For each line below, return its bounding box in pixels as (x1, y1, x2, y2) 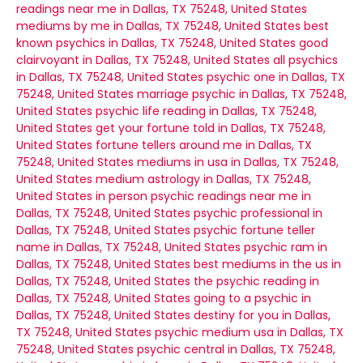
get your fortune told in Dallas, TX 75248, (96, 120, 326, 136)
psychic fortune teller (194, 222, 315, 238)
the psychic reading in (194, 273, 319, 289)
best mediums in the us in (194, 256, 341, 272)
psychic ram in (244, 239, 327, 255)
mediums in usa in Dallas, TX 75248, (137, 154, 339, 170)
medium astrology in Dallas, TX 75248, (96, 171, 311, 187)
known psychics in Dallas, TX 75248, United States (16, 35, 296, 51)
